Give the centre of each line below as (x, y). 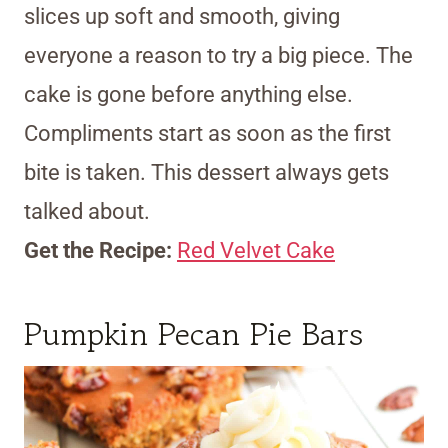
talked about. (87, 212)
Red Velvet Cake (256, 251)
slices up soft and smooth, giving (182, 17)
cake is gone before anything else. (188, 95)
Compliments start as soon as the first (207, 134)
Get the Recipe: (100, 251)
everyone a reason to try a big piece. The (218, 56)
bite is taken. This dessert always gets (206, 173)
